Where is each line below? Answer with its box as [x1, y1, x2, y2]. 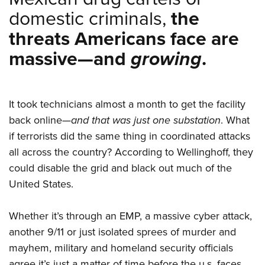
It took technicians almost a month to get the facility [9, 96, 245, 112]
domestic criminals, [9, 4, 171, 33]
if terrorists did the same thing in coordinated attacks [9, 128, 250, 144]
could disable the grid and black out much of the [9, 160, 232, 176]
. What [221, 112, 250, 128]
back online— [9, 112, 71, 128]
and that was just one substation [71, 112, 221, 128]
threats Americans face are [9, 24, 239, 53]
